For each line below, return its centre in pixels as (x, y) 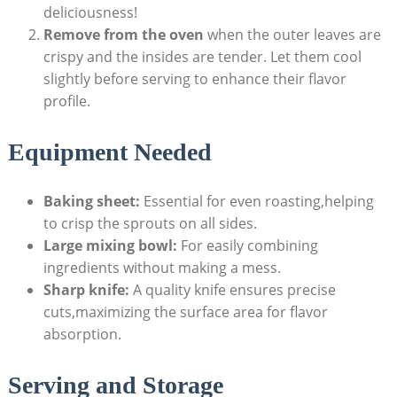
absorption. (82, 334)
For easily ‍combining (247, 245)
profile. (66, 101)
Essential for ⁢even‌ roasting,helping (257, 201)
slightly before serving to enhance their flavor (195, 78)
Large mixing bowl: (110, 245)
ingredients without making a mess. (162, 268)
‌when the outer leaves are (292, 34)
